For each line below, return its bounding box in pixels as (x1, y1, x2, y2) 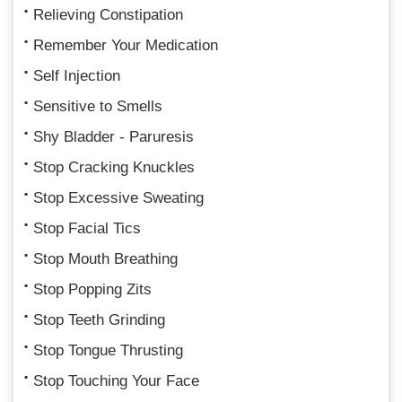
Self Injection (33, 66, 120, 84)
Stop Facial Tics (33, 219, 141, 237)
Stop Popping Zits (33, 280, 152, 298)
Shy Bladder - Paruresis (33, 127, 194, 145)
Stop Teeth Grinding (33, 310, 165, 328)
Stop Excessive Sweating (33, 188, 204, 206)
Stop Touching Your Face (33, 371, 199, 389)
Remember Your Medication (33, 36, 218, 54)
